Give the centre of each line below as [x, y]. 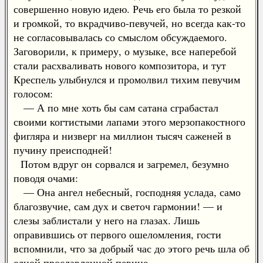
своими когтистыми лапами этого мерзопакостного [129, 122]
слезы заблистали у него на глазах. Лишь [107, 220]
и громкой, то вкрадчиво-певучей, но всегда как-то [129, 23]
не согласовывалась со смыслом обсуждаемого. [120, 37]
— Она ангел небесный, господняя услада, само [127, 192]
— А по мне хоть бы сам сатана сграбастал [116, 107]
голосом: [33, 93]
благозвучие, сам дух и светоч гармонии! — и [118, 206]
